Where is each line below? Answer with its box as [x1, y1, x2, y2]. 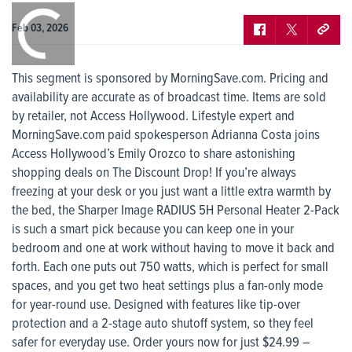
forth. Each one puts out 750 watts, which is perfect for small [12, 258, 328, 277]
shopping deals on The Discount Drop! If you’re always [12, 164, 296, 183]
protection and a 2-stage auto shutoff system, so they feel [12, 315, 313, 334]
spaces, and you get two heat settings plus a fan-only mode [12, 277, 323, 296]
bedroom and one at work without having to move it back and [12, 240, 335, 258]
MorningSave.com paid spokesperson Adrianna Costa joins [12, 126, 320, 145]
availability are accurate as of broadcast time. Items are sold [12, 89, 326, 108]
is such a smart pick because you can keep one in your [12, 221, 294, 240]
